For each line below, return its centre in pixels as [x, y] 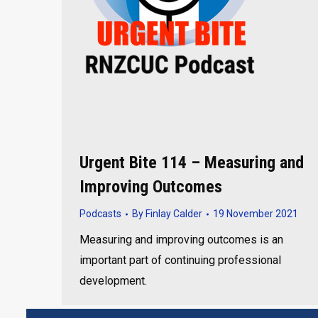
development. [113, 281]
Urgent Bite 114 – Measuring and [192, 163]
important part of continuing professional [180, 260]
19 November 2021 [256, 214]
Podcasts [100, 214]
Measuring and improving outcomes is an [181, 240]
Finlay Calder [174, 214]
